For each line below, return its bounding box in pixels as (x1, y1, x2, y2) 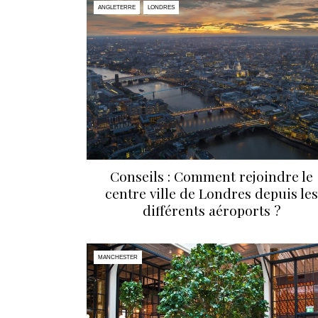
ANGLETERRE (98, 4, 136, 11)
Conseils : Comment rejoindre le (110, 167, 313, 186)
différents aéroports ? (142, 201, 281, 220)
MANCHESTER (98, 253, 138, 261)
